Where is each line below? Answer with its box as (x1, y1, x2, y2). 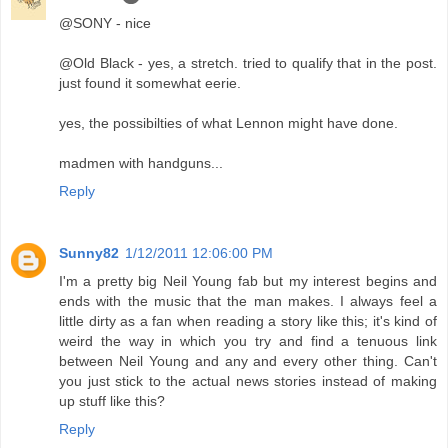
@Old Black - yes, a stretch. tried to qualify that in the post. (59, 55, 437, 72)
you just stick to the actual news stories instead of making (59, 373, 437, 390)
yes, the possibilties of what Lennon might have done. (59, 115, 398, 132)
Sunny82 (59, 245, 119, 262)
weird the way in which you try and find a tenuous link (59, 333, 437, 350)
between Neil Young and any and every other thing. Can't (59, 353, 437, 370)
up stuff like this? (59, 393, 165, 410)
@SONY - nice (59, 15, 151, 32)
